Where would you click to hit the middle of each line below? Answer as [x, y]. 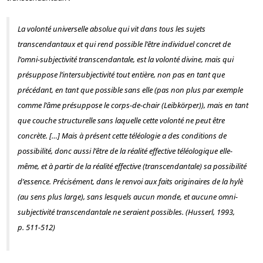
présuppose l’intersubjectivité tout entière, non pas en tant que [121, 75]
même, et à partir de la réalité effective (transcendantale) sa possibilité [132, 166]
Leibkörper [181, 105]
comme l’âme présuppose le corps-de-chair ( [90, 105]
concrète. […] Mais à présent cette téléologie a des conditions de [122, 136]
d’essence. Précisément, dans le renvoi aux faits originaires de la [123, 182]
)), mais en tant [223, 105]
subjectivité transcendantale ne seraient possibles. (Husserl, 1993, [126, 212]
